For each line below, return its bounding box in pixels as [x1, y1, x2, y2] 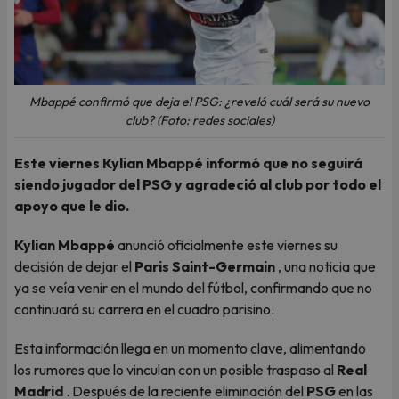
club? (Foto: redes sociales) [125, 112, 274, 128]
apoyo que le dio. [14, 197, 129, 215]
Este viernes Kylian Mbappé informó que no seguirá [14, 154, 362, 172]
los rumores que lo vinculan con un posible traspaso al [14, 361, 337, 379]
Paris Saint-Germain [134, 257, 275, 275]
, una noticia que [275, 257, 376, 275]
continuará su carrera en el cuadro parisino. [14, 300, 277, 318]
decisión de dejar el [14, 257, 134, 275]
